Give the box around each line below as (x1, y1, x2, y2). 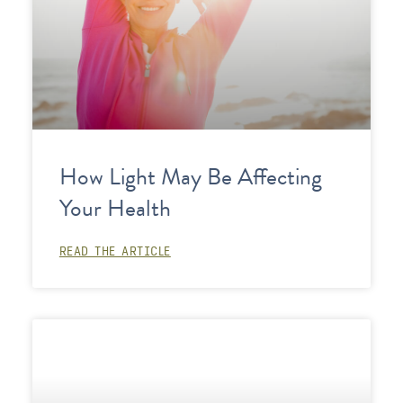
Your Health (58, 190, 171, 226)
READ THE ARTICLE (58, 238, 171, 261)
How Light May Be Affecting (58, 158, 322, 194)
